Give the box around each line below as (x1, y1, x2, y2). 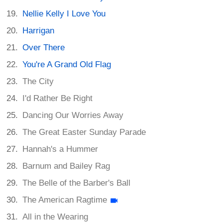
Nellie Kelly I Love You (22, 9, 106, 19)
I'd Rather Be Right (22, 94, 93, 104)
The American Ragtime (22, 195, 108, 205)
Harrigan (22, 26, 55, 36)
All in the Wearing (22, 212, 89, 222)
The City (22, 77, 54, 87)
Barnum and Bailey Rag (22, 161, 111, 171)
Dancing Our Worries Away (22, 111, 124, 120)
